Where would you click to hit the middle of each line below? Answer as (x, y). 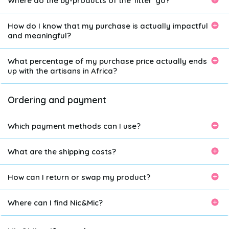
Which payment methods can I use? (74, 126)
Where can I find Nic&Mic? (55, 203)
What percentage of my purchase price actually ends (107, 61)
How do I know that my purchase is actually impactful (108, 26)
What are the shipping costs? (62, 152)
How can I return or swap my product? (79, 177)
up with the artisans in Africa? (62, 71)
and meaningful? (39, 36)
